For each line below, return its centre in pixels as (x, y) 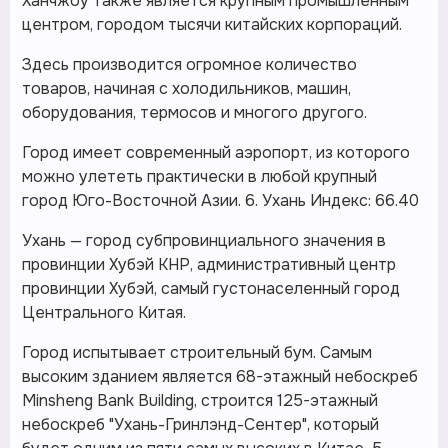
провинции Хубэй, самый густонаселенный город (211, 288)
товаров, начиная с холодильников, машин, (186, 88)
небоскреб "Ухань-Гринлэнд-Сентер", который (200, 424)
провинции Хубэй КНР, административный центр (209, 264)
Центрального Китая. (104, 312)
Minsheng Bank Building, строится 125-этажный (200, 400)
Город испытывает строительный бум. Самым (197, 352)
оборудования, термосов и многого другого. (194, 112)
